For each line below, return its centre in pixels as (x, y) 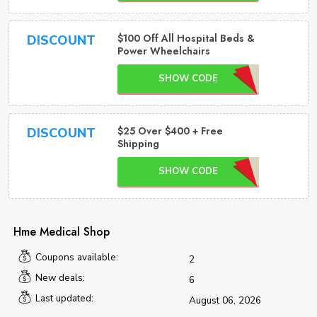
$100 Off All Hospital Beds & (186, 38)
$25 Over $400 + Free (170, 131)
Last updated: (64, 298)
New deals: (60, 278)
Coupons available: (76, 257)
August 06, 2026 (223, 300)
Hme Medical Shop (62, 232)
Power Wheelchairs (163, 51)
